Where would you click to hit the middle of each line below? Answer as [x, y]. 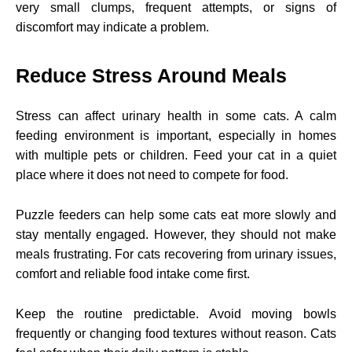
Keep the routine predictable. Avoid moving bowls [176, 313]
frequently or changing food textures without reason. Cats [176, 333]
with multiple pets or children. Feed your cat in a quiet [176, 155]
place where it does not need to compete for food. [152, 174]
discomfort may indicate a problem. [112, 27]
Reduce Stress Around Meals [151, 75]
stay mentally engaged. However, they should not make [176, 234]
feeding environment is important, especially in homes [176, 135]
